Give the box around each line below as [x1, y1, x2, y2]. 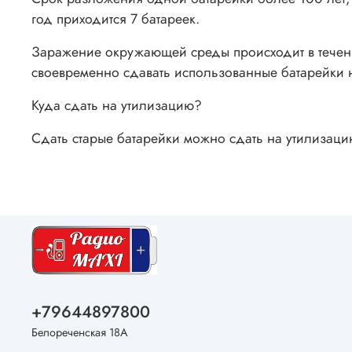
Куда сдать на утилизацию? [31, 94, 202, 115]
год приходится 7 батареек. [31, 8, 200, 29]
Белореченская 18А [31, 324, 128, 341]
